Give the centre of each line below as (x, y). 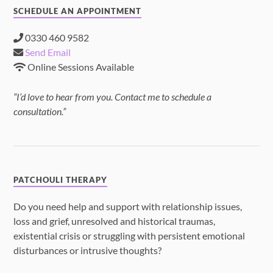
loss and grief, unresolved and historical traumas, (115, 221)
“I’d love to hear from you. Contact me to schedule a (113, 96)
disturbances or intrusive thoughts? (88, 250)
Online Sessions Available (80, 67)
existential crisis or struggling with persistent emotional (129, 236)
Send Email (48, 52)
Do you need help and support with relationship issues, (128, 207)
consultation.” (40, 111)
